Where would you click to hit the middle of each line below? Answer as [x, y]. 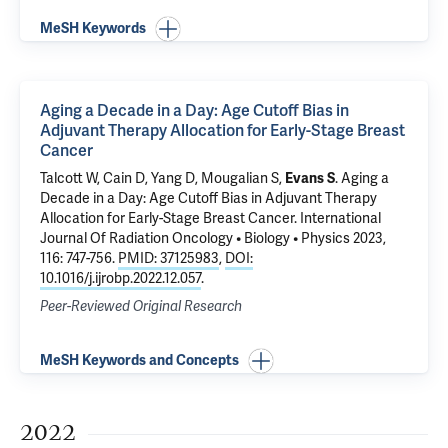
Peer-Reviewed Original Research [141, 306]
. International [337, 218]
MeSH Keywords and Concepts [139, 360]
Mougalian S [240, 178]
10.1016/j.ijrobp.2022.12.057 [120, 278]
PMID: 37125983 [168, 258]
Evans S [310, 178]
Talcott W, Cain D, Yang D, [120, 178]
